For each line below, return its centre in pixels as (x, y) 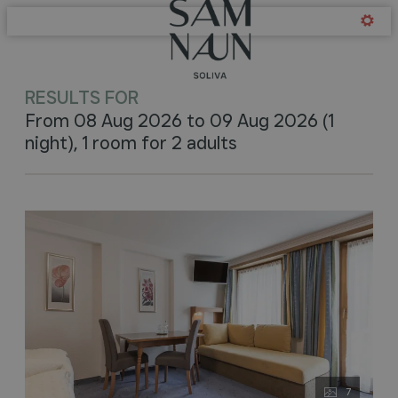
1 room (109, 143)
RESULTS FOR (82, 98)
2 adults (204, 143)
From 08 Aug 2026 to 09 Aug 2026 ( (176, 121)
